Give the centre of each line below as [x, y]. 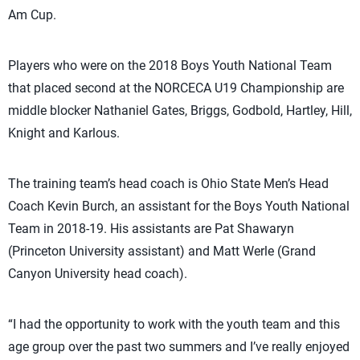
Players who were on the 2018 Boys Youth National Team [170, 66]
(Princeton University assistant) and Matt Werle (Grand [162, 252]
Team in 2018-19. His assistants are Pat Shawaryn [151, 229]
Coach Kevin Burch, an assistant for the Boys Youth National [179, 207]
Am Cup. [32, 15]
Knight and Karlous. [64, 133]
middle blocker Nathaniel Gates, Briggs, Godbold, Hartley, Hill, [180, 111]
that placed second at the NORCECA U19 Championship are [176, 88]
